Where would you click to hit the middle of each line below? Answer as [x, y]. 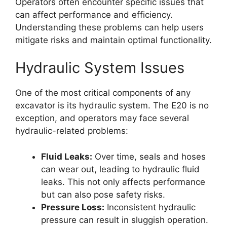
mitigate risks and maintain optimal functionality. [113, 40]
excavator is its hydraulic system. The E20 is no [112, 106]
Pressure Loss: [73, 207]
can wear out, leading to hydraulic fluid [120, 169]
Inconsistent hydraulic [150, 207]
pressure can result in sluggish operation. [125, 220]
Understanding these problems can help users [109, 27]
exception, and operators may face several [102, 118]
